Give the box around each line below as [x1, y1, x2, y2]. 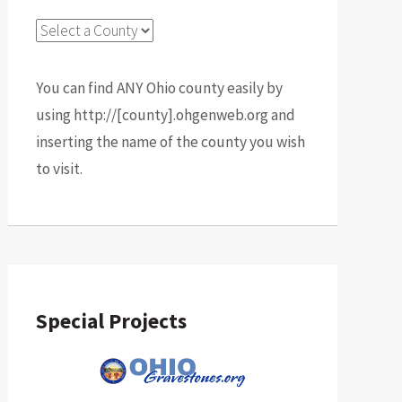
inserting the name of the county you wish [35, 132, 305, 153]
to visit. [35, 159, 83, 179]
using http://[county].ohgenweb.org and [35, 105, 295, 126]
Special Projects [35, 307, 187, 334]
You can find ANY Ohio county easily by [35, 78, 283, 99]
